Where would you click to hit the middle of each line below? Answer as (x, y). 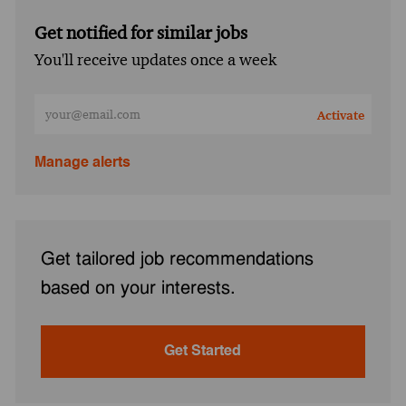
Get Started (203, 351)
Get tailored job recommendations (177, 260)
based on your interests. (138, 289)
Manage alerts (82, 163)
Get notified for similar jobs (140, 32)
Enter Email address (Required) (131, 101)
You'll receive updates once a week (155, 59)
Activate (341, 115)
